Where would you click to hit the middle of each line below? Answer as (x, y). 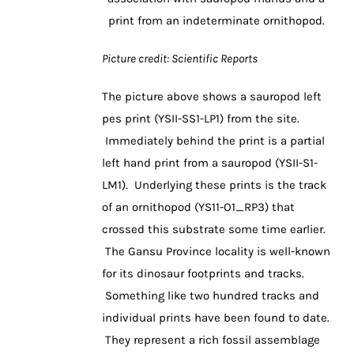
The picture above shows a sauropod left (212, 97)
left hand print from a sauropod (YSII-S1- (210, 163)
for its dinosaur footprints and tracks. (203, 274)
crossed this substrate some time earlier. (214, 230)
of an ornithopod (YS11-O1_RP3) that (198, 207)
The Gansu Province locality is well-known (216, 252)
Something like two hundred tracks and (211, 296)
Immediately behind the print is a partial (213, 141)
